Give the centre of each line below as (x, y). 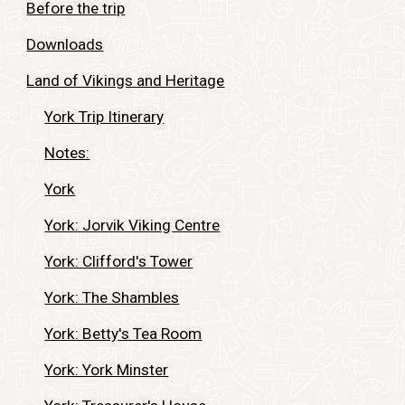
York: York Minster (107, 370)
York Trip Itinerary (104, 117)
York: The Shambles (112, 297)
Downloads (65, 44)
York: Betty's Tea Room (123, 334)
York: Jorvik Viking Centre (132, 225)
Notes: (67, 153)
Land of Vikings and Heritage (126, 80)
